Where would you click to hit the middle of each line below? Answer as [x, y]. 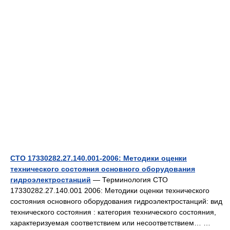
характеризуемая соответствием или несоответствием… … [112, 223]
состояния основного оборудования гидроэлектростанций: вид [116, 201]
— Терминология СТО [129, 180]
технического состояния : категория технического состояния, [113, 212]
